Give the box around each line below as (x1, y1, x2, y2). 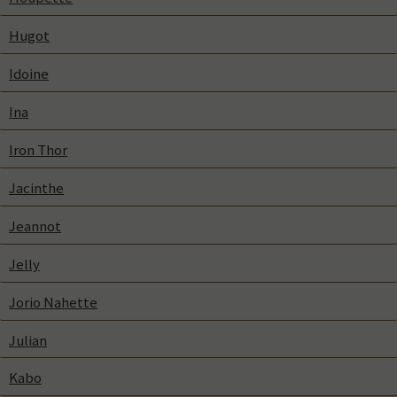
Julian (9, 330, 47, 350)
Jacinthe (9, 177, 64, 198)
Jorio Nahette (9, 292, 97, 312)
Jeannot (9, 215, 61, 236)
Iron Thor (9, 139, 67, 160)
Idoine (9, 63, 49, 83)
